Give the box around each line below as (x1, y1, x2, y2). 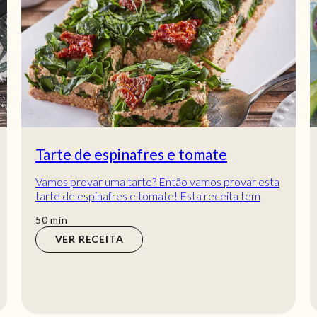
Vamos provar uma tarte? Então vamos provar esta (35, 174, 279, 188)
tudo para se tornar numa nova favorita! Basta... (35, 202, 262, 217)
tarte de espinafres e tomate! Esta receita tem (35, 188, 260, 202)
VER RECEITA (54, 233, 124, 246)
